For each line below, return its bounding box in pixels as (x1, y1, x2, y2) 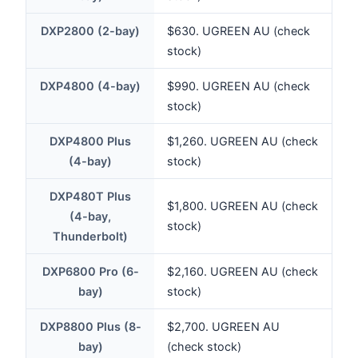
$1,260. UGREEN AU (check (167, 134, 318, 149)
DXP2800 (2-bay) (41, 24, 140, 38)
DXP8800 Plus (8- (39, 320, 141, 334)
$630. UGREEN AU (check (167, 24, 310, 38)
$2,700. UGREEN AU (167, 320, 280, 334)
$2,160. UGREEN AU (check (167, 265, 318, 279)
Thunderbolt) (53, 229, 128, 244)
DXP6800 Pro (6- (42, 265, 139, 279)
